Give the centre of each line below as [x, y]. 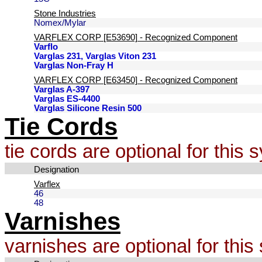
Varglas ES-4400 [67, 99]
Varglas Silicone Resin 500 [88, 108]
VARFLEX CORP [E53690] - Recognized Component [136, 37]
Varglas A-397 [62, 89]
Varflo [46, 47]
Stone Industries [65, 13]
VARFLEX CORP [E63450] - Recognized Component [136, 80]
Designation [56, 170]
